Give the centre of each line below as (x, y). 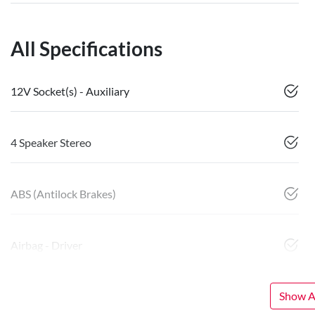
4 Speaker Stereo (51, 143)
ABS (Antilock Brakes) (63, 194)
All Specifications (86, 49)
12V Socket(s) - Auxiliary (70, 91)
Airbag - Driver (46, 245)
